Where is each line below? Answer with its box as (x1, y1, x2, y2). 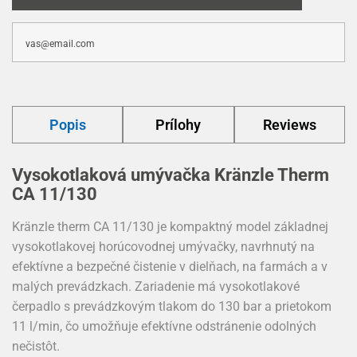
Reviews (262, 116, 316, 133)
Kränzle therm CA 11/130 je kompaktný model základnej (12, 219, 328, 234)
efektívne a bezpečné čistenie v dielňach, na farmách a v (12, 259, 328, 274)
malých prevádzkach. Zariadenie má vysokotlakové (12, 279, 300, 294)
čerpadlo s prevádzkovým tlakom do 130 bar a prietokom (12, 299, 331, 314)
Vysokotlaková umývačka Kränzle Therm (12, 165, 329, 185)
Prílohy (155, 116, 202, 133)
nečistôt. (12, 339, 60, 354)
